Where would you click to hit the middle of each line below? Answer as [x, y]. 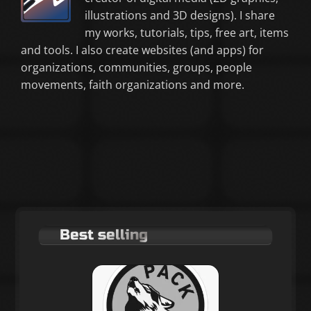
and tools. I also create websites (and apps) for [142, 50]
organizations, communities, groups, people [136, 68]
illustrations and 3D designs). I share [180, 16]
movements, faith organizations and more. [133, 85]
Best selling [103, 235]
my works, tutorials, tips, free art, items [187, 33]
